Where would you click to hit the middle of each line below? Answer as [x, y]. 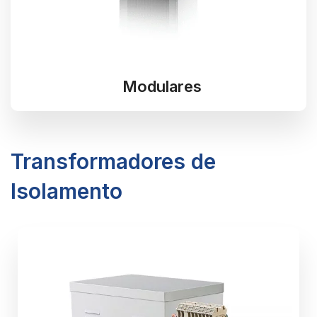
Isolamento [67, 191]
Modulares [162, 87]
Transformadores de [113, 162]
